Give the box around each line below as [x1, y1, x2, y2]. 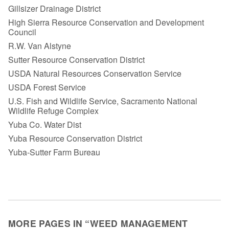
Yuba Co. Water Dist [8, 119, 81, 131]
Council [8, 26, 36, 38]
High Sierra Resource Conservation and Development [8, 16, 204, 29]
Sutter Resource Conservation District [8, 54, 145, 66]
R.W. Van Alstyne [8, 40, 71, 52]
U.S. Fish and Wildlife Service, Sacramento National [8, 95, 197, 107]
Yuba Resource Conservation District [8, 132, 142, 145]
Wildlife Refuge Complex [8, 105, 99, 117]
